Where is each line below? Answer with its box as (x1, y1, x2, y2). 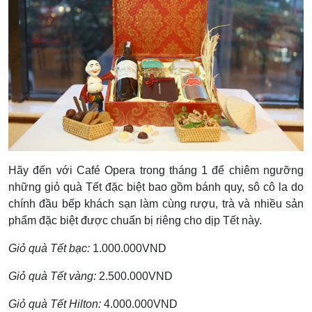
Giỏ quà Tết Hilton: (8, 297, 101, 310)
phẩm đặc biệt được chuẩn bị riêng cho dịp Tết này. (8, 214, 262, 226)
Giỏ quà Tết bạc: (8, 242, 93, 254)
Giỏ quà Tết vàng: (8, 270, 99, 282)
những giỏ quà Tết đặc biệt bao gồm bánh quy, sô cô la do (8, 180, 304, 193)
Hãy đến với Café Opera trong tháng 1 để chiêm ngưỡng (8, 164, 304, 176)
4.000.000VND (101, 297, 178, 310)
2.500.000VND (99, 270, 173, 282)
